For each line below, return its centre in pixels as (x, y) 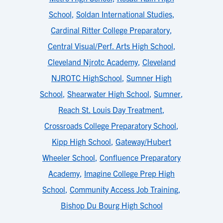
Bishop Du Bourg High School (111, 205)
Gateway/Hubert (143, 141)
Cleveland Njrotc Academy (93, 62)
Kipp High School (81, 141)
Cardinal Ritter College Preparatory (110, 30)
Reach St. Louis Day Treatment (110, 110)
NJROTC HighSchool (87, 78)
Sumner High (149, 78)
